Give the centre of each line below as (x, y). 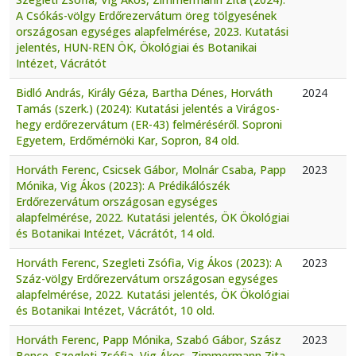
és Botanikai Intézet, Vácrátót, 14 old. (115, 233)
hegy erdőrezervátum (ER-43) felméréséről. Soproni (149, 124)
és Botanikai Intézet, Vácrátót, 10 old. (115, 310)
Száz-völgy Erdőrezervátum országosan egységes (147, 278)
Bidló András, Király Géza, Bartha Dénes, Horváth (144, 92)
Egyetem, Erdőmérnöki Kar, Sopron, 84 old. (128, 140)
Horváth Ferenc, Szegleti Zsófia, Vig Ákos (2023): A (149, 262)
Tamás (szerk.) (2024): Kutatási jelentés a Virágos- (148, 108)
